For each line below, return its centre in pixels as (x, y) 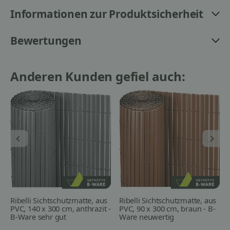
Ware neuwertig (147, 217)
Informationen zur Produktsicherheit (107, 14)
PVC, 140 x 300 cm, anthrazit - (61, 209)
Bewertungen (46, 40)
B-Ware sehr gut (39, 217)
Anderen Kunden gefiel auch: (98, 76)
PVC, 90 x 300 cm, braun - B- (167, 209)
